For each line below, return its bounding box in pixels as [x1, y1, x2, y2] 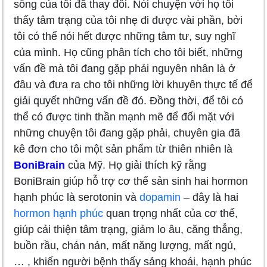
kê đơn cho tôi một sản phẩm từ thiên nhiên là [14, 142, 232, 155]
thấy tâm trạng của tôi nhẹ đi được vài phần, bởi [14, 14, 243, 26]
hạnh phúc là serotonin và [14, 191, 139, 203]
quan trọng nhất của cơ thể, [103, 207, 238, 219]
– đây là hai [181, 191, 238, 203]
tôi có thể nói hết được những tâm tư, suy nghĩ [14, 30, 235, 42]
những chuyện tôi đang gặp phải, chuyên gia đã [14, 126, 240, 139]
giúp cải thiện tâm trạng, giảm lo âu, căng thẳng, [14, 223, 243, 235]
